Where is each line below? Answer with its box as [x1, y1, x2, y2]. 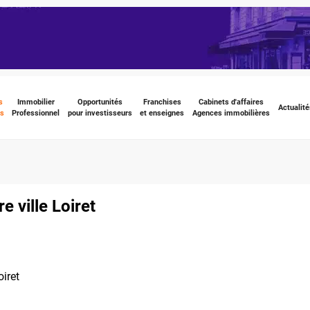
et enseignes [140, 108, 185, 118]
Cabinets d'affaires [198, 97, 264, 107]
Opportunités [77, 97, 122, 107]
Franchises [143, 97, 181, 107]
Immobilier [17, 97, 55, 107]
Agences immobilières [192, 108, 270, 118]
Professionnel [12, 108, 60, 118]
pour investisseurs [67, 108, 132, 118]
